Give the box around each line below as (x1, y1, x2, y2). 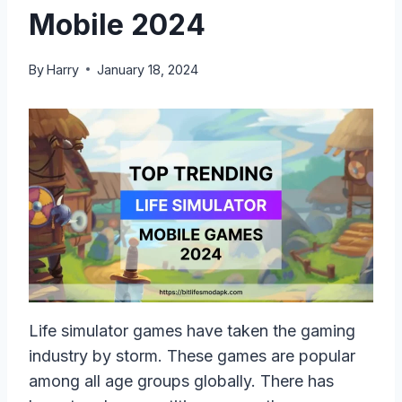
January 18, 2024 (97, 61, 199, 77)
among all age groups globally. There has (29, 371, 334, 390)
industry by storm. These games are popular (29, 345, 355, 365)
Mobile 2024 (29, 6, 205, 42)
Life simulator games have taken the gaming (29, 320, 355, 340)
